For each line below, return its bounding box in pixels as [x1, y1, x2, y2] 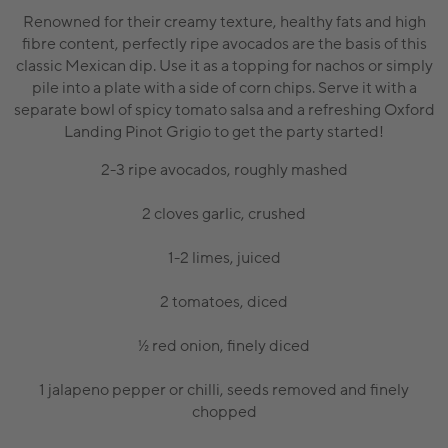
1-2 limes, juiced [167, 247, 281, 268]
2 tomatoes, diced [160, 291, 288, 312]
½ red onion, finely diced [138, 335, 310, 356]
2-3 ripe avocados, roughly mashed [100, 159, 348, 180]
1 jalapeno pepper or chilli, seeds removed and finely [39, 379, 409, 400]
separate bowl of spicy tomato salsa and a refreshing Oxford [13, 99, 435, 120]
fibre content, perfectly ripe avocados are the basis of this [21, 33, 427, 54]
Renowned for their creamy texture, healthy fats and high [22, 11, 426, 32]
